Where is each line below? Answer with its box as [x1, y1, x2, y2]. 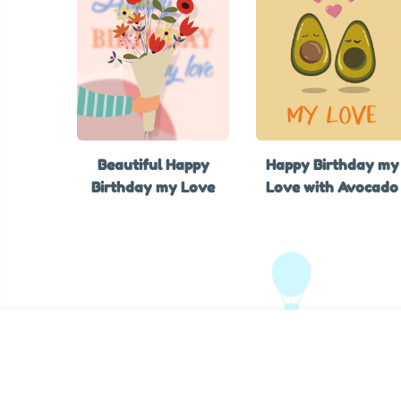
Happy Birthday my [265, 155, 399, 174]
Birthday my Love [91, 177, 216, 196]
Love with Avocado [266, 177, 399, 196]
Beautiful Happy [97, 155, 209, 174]
